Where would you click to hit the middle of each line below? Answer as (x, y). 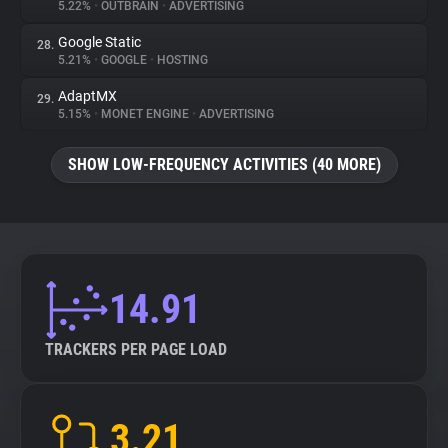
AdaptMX (87, 96)
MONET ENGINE (145, 114)
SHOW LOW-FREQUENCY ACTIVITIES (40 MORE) (224, 164)
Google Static (99, 42)
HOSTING (181, 60)
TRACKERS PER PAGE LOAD (136, 349)
